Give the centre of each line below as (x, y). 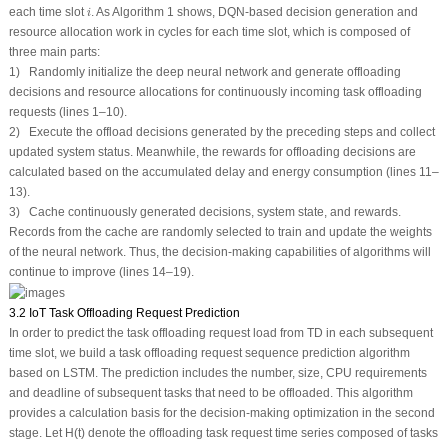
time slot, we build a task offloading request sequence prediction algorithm (209, 352)
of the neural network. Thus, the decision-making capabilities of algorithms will (219, 252)
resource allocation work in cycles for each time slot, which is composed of (209, 32)
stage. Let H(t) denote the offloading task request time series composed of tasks (223, 432)
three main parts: (54, 52)
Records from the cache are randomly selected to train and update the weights (220, 232)
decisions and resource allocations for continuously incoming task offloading (215, 92)
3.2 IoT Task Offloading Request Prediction (124, 312)
